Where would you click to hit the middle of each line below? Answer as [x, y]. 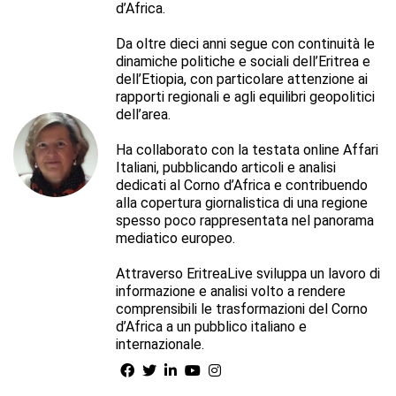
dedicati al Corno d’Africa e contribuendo [242, 185]
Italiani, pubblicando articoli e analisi [226, 167]
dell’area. [143, 114]
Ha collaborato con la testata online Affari [247, 149]
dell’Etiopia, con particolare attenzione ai [242, 79]
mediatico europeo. [175, 238]
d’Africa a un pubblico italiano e [211, 326]
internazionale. [160, 344]
